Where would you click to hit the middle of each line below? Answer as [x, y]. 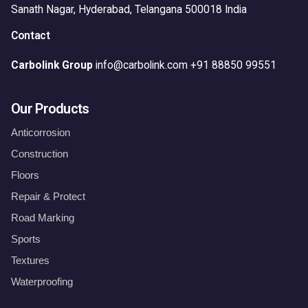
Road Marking [43, 217]
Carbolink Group [52, 65]
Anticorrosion [41, 132]
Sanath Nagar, [43, 9]
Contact [31, 35]
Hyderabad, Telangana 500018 [149, 9]
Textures [30, 260]
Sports [26, 239]
